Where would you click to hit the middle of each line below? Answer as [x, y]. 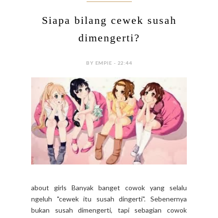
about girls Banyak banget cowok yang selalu [109, 188]
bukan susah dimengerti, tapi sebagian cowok [109, 210]
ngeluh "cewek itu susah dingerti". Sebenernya [109, 199]
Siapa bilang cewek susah [109, 20]
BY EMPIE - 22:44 [109, 63]
